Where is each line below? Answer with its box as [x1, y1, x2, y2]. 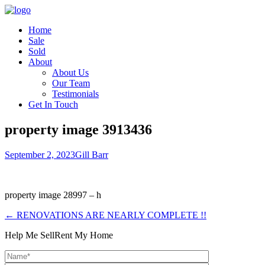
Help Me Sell [5, 230, 54, 240]
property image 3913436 [5, 121, 152, 137]
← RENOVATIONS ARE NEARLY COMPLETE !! [5, 209, 206, 220]
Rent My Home [54, 230, 113, 240]
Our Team [52, 78, 90, 88]
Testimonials [52, 89, 99, 99]
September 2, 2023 [5, 149, 75, 160]
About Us [52, 67, 89, 77]
